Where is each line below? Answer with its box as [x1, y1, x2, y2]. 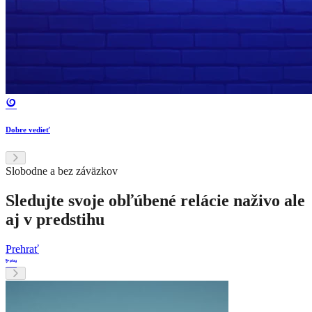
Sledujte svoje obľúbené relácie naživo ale [6, 191, 305, 210]
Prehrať [6, 242, 39, 255]
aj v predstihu [6, 210, 104, 228]
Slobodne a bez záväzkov [6, 165, 118, 177]
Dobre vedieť [6, 125, 50, 134]
